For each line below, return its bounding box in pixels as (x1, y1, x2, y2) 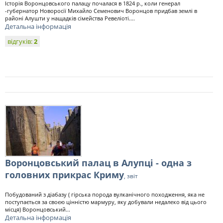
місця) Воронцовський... (5, 206, 70, 213)
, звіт (124, 172, 138, 180)
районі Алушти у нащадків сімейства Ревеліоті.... (5, 14, 135, 22)
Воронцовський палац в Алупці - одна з (5, 157, 192, 169)
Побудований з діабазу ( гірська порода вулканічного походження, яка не (5, 191, 205, 198)
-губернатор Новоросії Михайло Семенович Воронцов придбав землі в (5, 7, 197, 14)
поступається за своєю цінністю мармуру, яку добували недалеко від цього (5, 198, 207, 206)
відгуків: (7, 37, 34, 46)
